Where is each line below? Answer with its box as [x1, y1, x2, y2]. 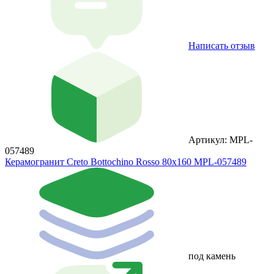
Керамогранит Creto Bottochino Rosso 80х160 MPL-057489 [5, 156, 246, 167]
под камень [188, 250, 235, 261]
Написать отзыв [188, 40, 255, 51]
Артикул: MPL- [188, 134, 253, 145]
